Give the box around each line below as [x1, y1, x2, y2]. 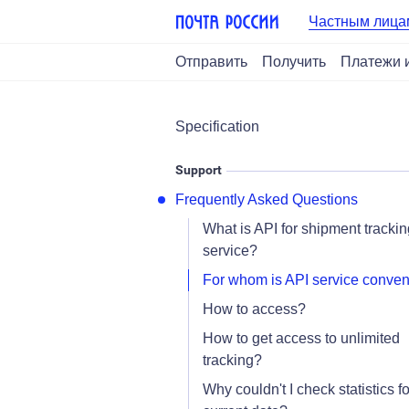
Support [175, 163, 222, 177]
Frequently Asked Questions [175, 192, 358, 207]
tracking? [203, 352, 262, 368]
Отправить [175, 54, 247, 69]
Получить [262, 54, 326, 69]
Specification [175, 119, 259, 134]
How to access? [203, 301, 306, 317]
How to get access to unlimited [203, 330, 400, 346]
